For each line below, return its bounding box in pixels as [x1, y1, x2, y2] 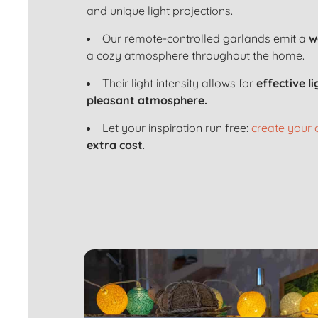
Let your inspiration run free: [102, 121, 251, 136]
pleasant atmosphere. [87, 93, 207, 108]
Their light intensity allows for [102, 76, 256, 91]
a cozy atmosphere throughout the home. [87, 48, 305, 63]
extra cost [87, 138, 143, 153]
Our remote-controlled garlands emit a [102, 31, 309, 46]
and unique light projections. [87, 4, 233, 18]
